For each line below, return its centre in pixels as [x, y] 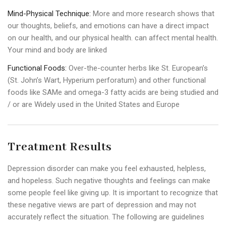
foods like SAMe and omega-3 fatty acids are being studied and [113, 93]
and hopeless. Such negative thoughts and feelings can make [109, 181]
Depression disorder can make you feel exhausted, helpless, [107, 169]
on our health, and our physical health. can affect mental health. [113, 38]
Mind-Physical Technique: [49, 14]
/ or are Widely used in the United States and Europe [94, 105]
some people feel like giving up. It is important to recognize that [113, 193]
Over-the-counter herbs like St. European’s [137, 68]
